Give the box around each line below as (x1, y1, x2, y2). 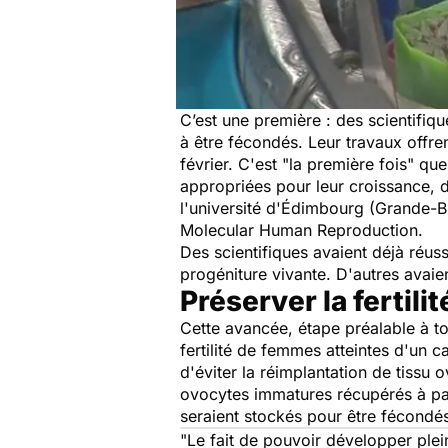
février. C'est (180, 154, 282, 174)
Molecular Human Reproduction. (180, 220, 423, 240)
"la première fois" (282, 154, 419, 174)
